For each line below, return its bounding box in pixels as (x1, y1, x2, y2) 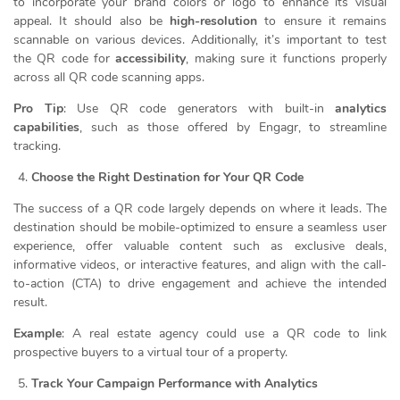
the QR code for (13, 49, 116, 67)
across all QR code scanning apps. (13, 68, 204, 86)
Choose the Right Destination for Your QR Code (31, 168, 304, 186)
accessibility (115, 49, 187, 67)
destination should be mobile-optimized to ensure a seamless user (13, 218, 387, 236)
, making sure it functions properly (186, 49, 387, 67)
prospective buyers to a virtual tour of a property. (13, 343, 287, 361)
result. (13, 293, 47, 311)
